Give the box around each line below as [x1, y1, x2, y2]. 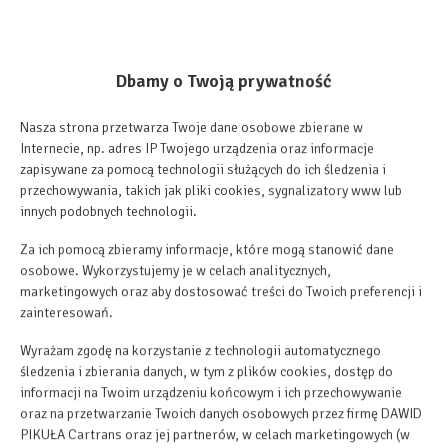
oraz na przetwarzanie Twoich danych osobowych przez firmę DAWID [20, 405, 422, 423]
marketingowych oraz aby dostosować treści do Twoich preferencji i [20, 283, 422, 301]
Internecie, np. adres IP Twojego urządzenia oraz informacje [20, 140, 374, 158]
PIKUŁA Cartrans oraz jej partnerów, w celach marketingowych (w [20, 426, 410, 444]
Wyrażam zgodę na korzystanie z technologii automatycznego [20, 342, 381, 360]
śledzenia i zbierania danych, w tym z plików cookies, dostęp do [20, 363, 393, 381]
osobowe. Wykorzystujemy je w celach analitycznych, [20, 262, 331, 280]
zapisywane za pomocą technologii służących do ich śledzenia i [20, 161, 386, 179]
